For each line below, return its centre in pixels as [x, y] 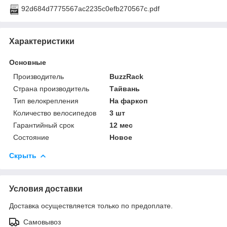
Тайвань [125, 88]
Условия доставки [46, 188]
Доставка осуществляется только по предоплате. [91, 205]
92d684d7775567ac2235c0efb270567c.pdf [90, 8]
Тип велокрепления [46, 101]
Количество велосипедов [55, 113]
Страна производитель [51, 88]
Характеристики [42, 41]
